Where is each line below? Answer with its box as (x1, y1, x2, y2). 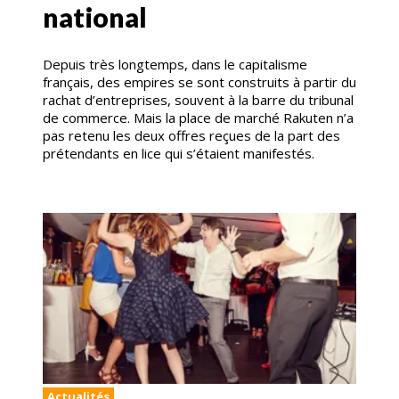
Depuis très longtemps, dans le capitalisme (43, 54, 307, 73)
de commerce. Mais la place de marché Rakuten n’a (43, 108, 354, 126)
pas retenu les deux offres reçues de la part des (43, 126, 340, 144)
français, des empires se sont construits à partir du (43, 72, 356, 91)
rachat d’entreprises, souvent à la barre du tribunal (43, 90, 354, 109)
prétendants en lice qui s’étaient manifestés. (43, 143, 314, 162)
